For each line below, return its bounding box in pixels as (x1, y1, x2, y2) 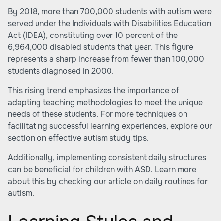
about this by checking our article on (8, 176, 145, 186)
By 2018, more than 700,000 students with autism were (8, 6, 212, 17)
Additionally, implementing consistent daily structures (8, 152, 206, 163)
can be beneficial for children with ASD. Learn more (8, 164, 196, 175)
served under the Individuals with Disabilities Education (8, 18, 211, 29)
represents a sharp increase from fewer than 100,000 (8, 54, 204, 64)
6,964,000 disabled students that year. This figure (8, 42, 193, 52)
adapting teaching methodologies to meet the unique (8, 97, 203, 108)
